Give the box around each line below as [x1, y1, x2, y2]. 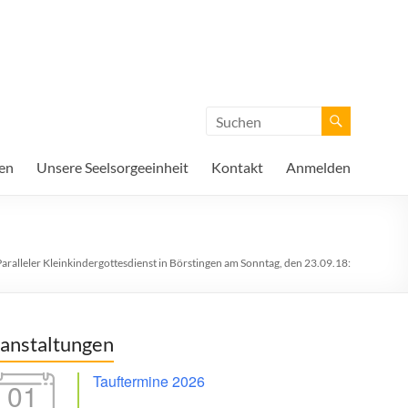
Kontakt [211, 158, 263, 176]
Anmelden [286, 158, 351, 176]
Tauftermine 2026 [93, 371, 205, 392]
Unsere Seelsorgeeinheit [36, 158, 189, 176]
